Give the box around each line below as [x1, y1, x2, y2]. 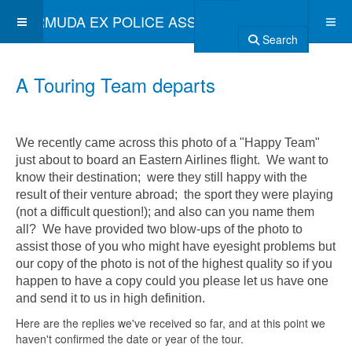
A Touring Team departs [16, 71, 215, 98]
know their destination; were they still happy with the [16, 170, 307, 184]
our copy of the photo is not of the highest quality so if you [16, 257, 332, 270]
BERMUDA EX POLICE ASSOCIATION [16, 11, 263, 31]
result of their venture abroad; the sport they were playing [16, 188, 333, 201]
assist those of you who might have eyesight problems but [16, 240, 335, 253]
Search [259, 31, 298, 48]
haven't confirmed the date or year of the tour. [16, 331, 244, 346]
